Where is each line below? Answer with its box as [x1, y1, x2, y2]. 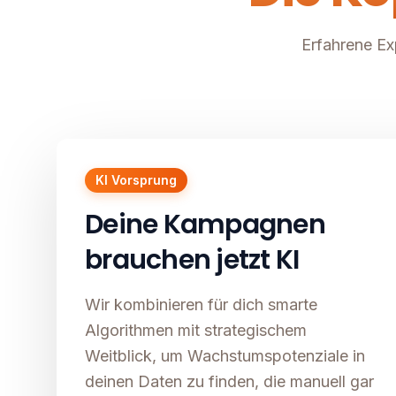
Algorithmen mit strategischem [85, 321, 307, 340]
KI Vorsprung [95, 172, 177, 188]
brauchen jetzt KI [85, 241, 300, 279]
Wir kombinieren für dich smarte [85, 295, 317, 315]
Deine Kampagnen [85, 206, 325, 244]
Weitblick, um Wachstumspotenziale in [85, 346, 365, 366]
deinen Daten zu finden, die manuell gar [85, 372, 374, 392]
